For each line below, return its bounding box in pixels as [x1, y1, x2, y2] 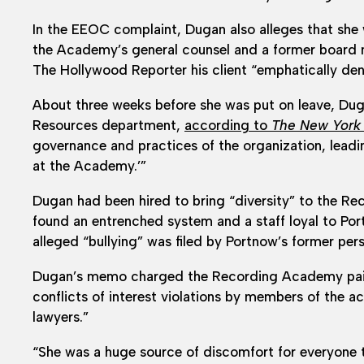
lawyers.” [32, 308, 89, 325]
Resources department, [32, 116, 184, 133]
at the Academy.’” [32, 157, 146, 174]
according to [184, 116, 271, 133]
